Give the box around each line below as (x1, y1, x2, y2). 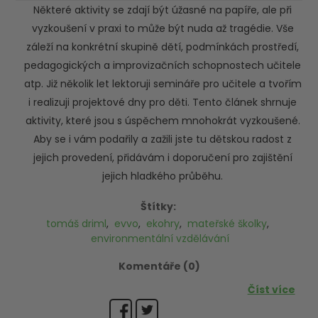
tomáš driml (45, 216, 106, 231)
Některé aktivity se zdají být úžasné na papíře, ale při (33, 3, 292, 17)
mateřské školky (187, 216, 267, 231)
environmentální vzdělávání (91, 231, 229, 246)
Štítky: (140, 199, 176, 214)
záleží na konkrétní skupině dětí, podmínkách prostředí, (26, 40, 299, 54)
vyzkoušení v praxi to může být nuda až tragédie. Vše (31, 21, 294, 35)
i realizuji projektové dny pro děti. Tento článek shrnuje (28, 95, 297, 109)
